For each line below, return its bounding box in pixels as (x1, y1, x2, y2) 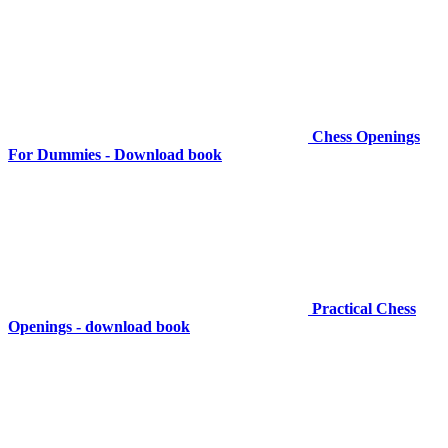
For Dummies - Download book (8, 146, 222, 164)
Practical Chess (312, 300, 416, 318)
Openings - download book (8, 318, 190, 336)
